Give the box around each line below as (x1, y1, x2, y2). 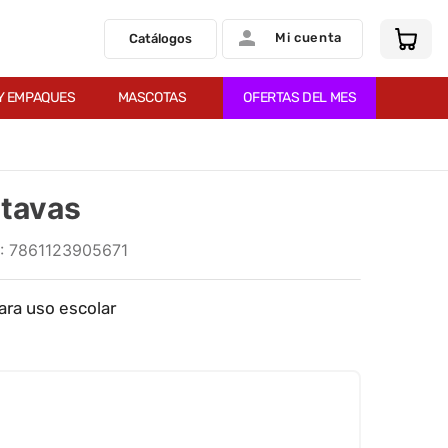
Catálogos (129, 30, 193, 46)
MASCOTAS (117, 89, 187, 106)
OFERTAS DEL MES (243, 89, 357, 106)
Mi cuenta (275, 29, 342, 45)
